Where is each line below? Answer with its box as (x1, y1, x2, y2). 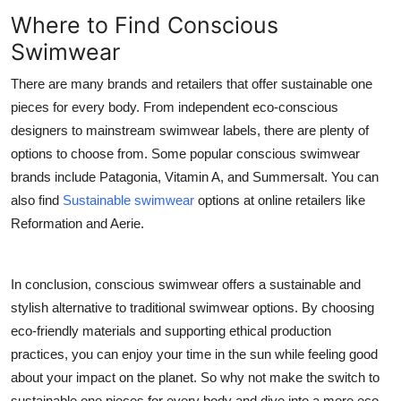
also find (11, 192, 63, 208)
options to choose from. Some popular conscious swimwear (11, 146, 360, 161)
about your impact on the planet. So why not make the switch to (11, 370, 380, 385)
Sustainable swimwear (63, 192, 194, 208)
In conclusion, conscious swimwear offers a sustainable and (11, 277, 361, 292)
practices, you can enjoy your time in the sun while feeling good (11, 346, 378, 362)
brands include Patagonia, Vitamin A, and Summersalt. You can (11, 169, 379, 184)
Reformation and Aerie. (11, 216, 144, 231)
